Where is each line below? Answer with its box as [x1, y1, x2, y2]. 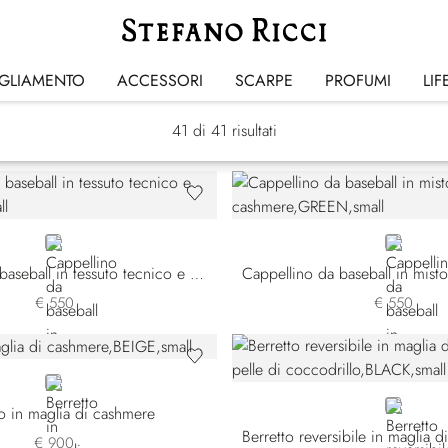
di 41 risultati [192, 119, 277, 142]
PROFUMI [325, 68, 391, 92]
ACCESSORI [117, 68, 203, 92]
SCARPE [235, 68, 293, 92]
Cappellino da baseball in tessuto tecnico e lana [189, 262, 204, 285]
